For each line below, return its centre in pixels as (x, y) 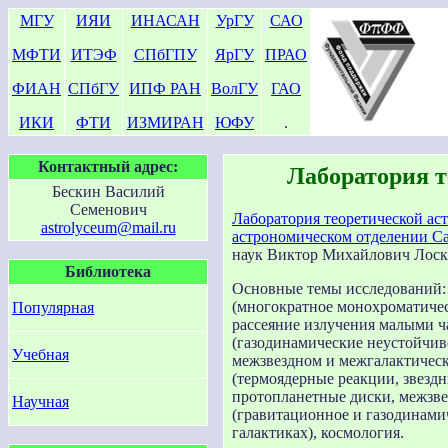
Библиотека (108, 271)
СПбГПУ (165, 54)
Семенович (108, 209)
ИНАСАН (165, 20)
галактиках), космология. (318, 432)
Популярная (53, 307)
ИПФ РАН (165, 88)
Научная (40, 401)
